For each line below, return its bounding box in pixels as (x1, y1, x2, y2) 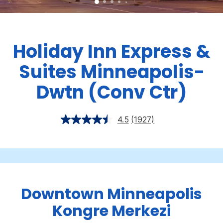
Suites (18, 59, 77, 85)
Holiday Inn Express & (12, 39, 211, 65)
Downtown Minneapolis (21, 184, 202, 205)
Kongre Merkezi (52, 201, 171, 222)
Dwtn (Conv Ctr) (36, 80, 187, 106)
